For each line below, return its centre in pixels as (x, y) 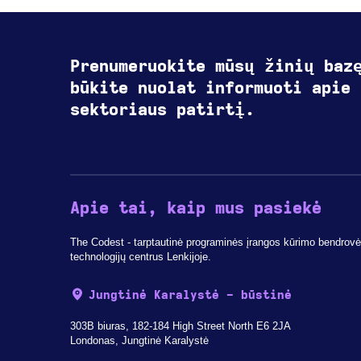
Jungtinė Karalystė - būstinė (191, 295)
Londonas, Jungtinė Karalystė (139, 341)
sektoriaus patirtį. (162, 111)
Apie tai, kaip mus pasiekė (195, 208)
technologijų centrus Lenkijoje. (140, 256)
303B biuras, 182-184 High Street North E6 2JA (180, 326)
